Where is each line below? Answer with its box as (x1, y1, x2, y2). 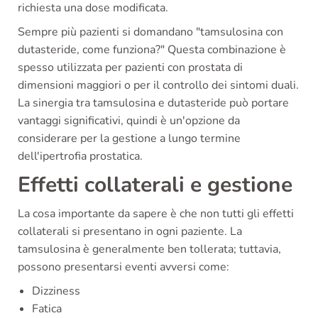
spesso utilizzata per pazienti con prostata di (18, 59, 243, 75)
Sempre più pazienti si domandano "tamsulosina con (18, 23, 283, 40)
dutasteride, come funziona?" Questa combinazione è (18, 41, 286, 57)
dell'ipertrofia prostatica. (18, 148, 143, 164)
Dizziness (32, 283, 80, 299)
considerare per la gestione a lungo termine (18, 130, 241, 146)
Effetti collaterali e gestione (18, 170, 292, 199)
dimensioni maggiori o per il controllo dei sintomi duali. (18, 77, 299, 93)
